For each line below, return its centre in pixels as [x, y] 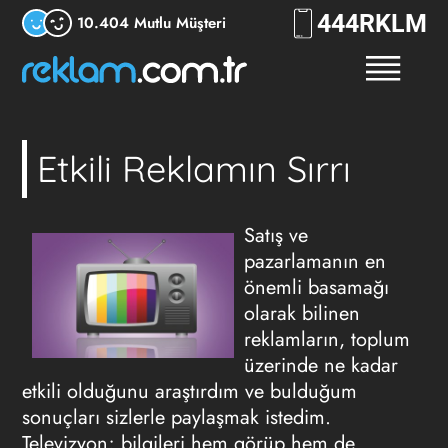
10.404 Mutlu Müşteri [151, 22]
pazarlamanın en [315, 261]
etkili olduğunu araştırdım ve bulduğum [189, 391]
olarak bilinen [302, 313]
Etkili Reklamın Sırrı [193, 168]
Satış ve [276, 235]
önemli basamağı [316, 287]
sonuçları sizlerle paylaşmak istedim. [176, 417]
